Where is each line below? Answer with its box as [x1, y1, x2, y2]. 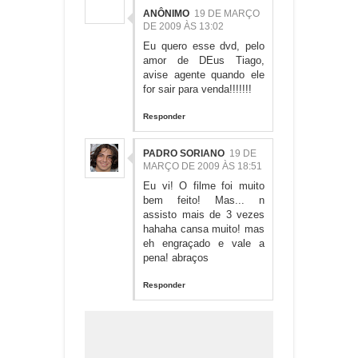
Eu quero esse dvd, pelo [143, 39, 265, 52]
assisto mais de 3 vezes [143, 208, 265, 221]
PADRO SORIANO [143, 147, 225, 159]
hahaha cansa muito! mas [143, 222, 265, 235]
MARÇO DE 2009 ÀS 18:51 [143, 160, 262, 172]
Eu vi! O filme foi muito [143, 179, 265, 192]
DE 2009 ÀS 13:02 [143, 20, 224, 32]
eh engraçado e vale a [143, 237, 265, 249]
